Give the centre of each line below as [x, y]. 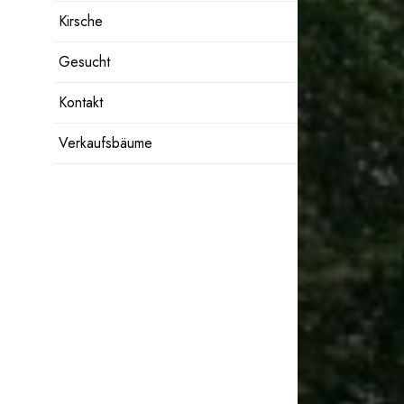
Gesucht [84, 62]
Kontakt [81, 102]
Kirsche [81, 21]
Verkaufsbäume [106, 143]
